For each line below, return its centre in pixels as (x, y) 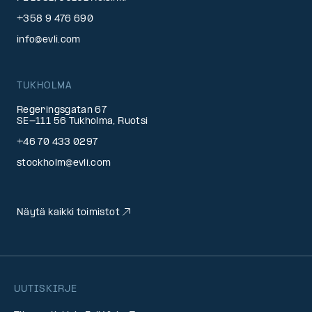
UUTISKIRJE (46, 290)
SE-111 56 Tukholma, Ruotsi (83, 122)
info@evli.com (49, 40)
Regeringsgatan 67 (62, 111)
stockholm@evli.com (64, 164)
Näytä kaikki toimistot (68, 213)
